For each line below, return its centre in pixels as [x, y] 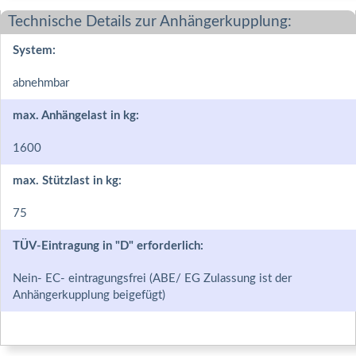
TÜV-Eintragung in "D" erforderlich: [108, 246]
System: [34, 50]
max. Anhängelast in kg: [76, 115]
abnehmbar [41, 83]
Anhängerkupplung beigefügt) [89, 295]
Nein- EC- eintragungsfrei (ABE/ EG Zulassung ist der [152, 278]
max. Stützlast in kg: [67, 180]
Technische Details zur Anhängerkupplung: [150, 21]
